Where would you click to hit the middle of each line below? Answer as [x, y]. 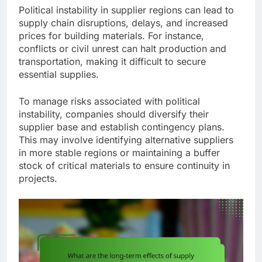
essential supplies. [59, 75]
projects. [38, 179]
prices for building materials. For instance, [111, 36]
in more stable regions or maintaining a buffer [119, 153]
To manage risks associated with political [109, 101]
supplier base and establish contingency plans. [122, 127]
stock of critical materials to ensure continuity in [124, 166]
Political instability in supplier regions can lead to [126, 10]
